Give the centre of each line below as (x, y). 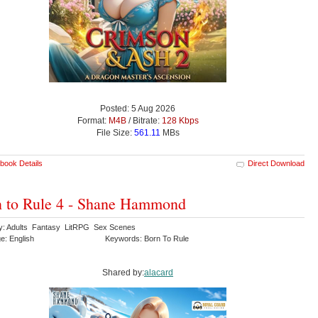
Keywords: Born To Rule (148, 238)
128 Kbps (180, 120)
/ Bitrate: (144, 120)
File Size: (115, 132)
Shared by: (123, 272)
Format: (93, 120)
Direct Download (276, 163)
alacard (159, 272)
